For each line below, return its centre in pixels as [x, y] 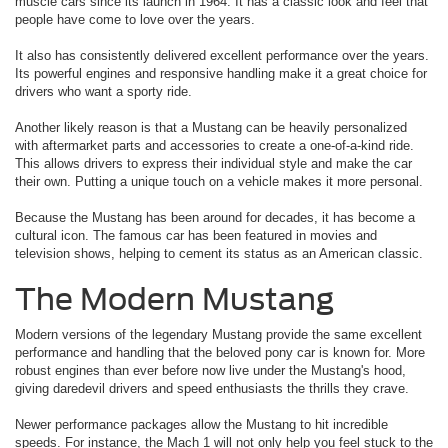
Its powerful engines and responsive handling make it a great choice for [221, 73]
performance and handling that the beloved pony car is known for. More [220, 352]
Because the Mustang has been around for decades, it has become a [215, 217]
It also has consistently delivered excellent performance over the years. [222, 55]
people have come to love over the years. [135, 19]
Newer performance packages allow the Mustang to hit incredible [201, 424]
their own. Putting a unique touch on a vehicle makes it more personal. [219, 181]
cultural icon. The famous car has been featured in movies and [196, 235]
